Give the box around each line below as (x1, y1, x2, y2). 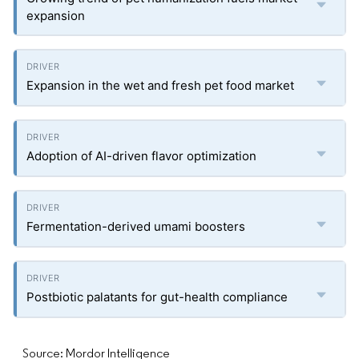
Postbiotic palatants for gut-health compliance (26, 289, 288, 305)
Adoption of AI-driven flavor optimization (26, 148, 256, 163)
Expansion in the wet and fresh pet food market (26, 78, 294, 93)
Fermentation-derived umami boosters (26, 219, 245, 234)
